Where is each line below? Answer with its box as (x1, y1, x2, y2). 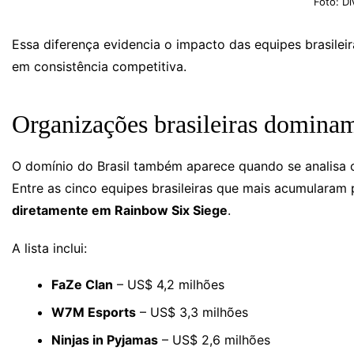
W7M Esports (51, 303, 136, 320)
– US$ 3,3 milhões (136, 303, 248, 320)
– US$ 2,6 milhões (158, 331, 270, 348)
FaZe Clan (51, 276, 113, 292)
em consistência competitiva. (12, 58, 186, 74)
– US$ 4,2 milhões (113, 276, 224, 292)
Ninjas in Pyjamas (51, 331, 158, 348)
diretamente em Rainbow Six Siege (12, 201, 228, 218)
